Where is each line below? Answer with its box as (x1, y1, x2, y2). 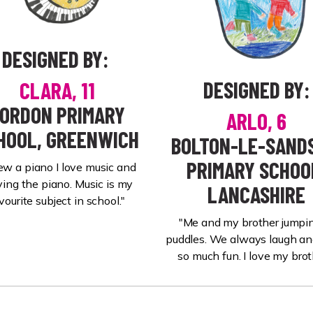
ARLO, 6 (226, 108, 286, 134)
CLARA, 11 (19, 77, 95, 103)
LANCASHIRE (207, 181, 305, 208)
